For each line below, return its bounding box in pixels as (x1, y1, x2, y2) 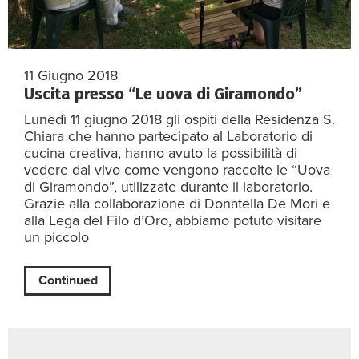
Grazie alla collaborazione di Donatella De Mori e (24, 194, 330, 212)
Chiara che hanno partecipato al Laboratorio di (24, 127, 313, 145)
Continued (38, 272, 98, 289)
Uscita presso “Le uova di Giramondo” (24, 83, 302, 103)
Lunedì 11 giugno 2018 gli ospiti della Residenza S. (24, 110, 335, 128)
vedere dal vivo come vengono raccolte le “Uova (24, 160, 330, 179)
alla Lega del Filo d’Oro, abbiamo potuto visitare (24, 211, 321, 229)
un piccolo (24, 228, 89, 246)
